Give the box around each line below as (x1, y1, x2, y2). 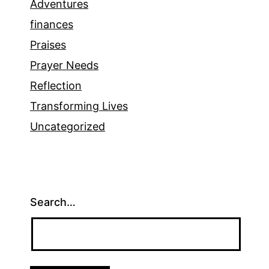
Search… (30, 196, 76, 209)
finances (30, 18, 73, 31)
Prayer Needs (30, 59, 98, 72)
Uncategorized (30, 120, 105, 133)
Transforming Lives (30, 100, 128, 113)
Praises (30, 38, 66, 52)
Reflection (30, 79, 82, 92)
